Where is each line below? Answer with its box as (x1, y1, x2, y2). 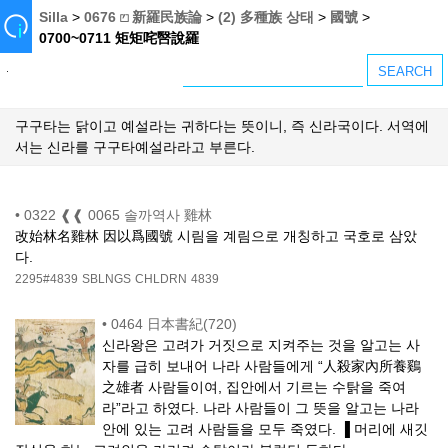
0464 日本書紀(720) (111, 316, 238, 333)
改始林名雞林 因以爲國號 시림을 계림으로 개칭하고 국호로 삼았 (15, 228, 417, 245)
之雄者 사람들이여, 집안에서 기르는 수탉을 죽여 (102, 379, 407, 396)
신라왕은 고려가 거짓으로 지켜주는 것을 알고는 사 (102, 337, 421, 354)
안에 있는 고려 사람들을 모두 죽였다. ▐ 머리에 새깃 (102, 421, 429, 438)
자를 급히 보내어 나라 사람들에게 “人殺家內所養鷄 (102, 358, 422, 375)
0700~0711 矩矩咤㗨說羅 (39, 30, 200, 46)
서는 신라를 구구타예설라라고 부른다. (15, 139, 255, 156)
